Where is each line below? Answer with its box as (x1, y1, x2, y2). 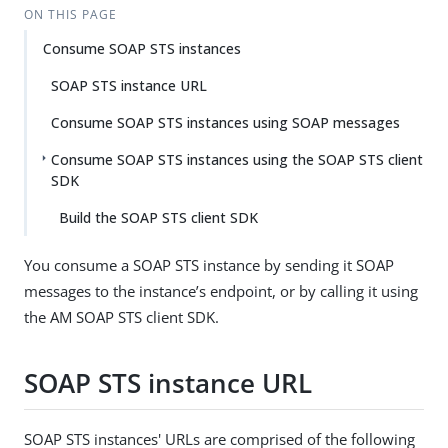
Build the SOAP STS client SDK (59, 208, 258, 227)
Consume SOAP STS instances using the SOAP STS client (51, 150, 423, 169)
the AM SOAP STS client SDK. (24, 307, 219, 327)
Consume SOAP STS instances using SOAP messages (51, 113, 400, 132)
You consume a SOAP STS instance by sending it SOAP (24, 255, 394, 275)
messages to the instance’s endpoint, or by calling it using (24, 281, 418, 301)
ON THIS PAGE (23, 6, 117, 23)
